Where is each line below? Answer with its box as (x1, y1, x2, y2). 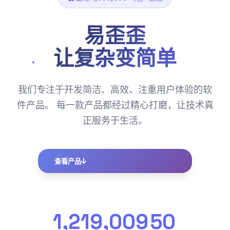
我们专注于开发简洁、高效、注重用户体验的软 (18, 84, 212, 95)
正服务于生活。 (83, 114, 147, 126)
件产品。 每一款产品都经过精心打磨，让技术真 (16, 99, 214, 110)
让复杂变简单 (53, 45, 177, 71)
